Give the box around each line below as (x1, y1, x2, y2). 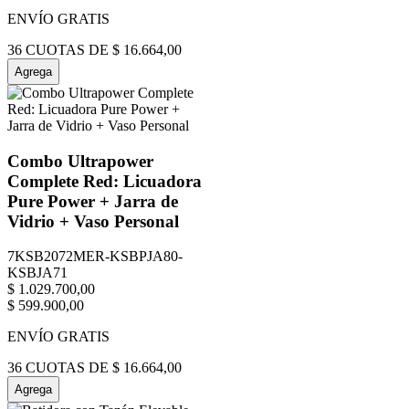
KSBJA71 (7, 265, 68, 281)
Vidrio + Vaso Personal (7, 211, 179, 231)
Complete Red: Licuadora (7, 171, 202, 191)
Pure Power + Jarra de (7, 191, 178, 211)
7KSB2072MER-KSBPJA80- (7, 248, 183, 265)
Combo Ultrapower (7, 151, 153, 171)
